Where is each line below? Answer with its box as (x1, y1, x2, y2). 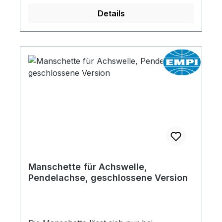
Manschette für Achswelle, (28, 162, 147, 172)
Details (97, 8, 125, 18)
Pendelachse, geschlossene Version (28, 172, 188, 183)
